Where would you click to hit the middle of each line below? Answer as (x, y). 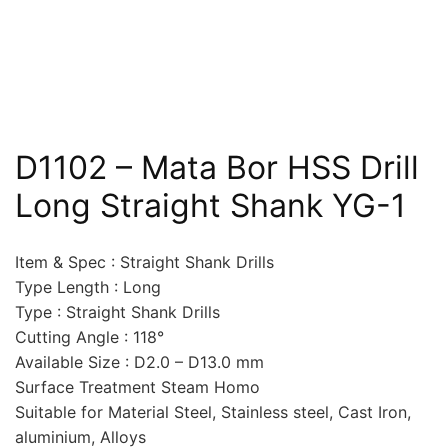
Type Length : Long (88, 287)
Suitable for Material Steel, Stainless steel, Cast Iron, (213, 412)
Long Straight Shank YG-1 (210, 205)
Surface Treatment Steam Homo (137, 387)
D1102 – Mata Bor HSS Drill (217, 167)
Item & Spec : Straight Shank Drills (144, 262)
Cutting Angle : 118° (89, 337)
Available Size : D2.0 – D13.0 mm (139, 362)
